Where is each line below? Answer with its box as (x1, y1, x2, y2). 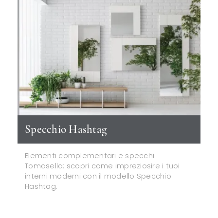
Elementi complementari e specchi (25, 150, 155, 161)
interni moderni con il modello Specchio (25, 171, 171, 181)
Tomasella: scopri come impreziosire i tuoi (25, 161, 180, 171)
